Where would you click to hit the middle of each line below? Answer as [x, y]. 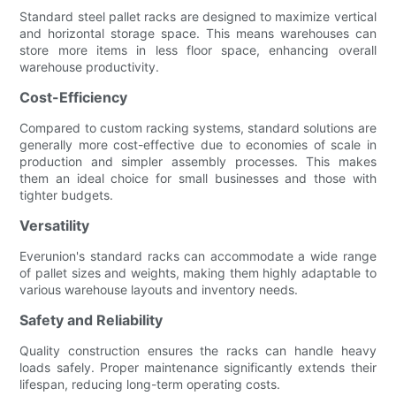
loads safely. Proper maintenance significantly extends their [198, 367]
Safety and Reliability [91, 320]
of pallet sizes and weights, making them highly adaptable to [198, 272]
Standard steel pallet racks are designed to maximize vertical [198, 16]
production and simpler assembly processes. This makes [198, 161]
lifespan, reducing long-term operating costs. [150, 384]
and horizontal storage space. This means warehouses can [198, 33]
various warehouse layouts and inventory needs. [159, 289]
